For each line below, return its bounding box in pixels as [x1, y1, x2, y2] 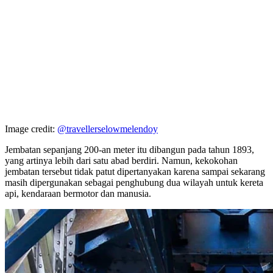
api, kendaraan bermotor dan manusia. [5, 188, 151, 199]
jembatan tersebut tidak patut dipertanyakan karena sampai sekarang [5, 166, 265, 177]
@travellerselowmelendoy [57, 123, 158, 134]
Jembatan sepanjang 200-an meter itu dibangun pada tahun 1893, [5, 144, 254, 155]
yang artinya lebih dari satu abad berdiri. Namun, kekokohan [5, 155, 238, 166]
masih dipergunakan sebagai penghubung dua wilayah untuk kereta [5, 177, 263, 188]
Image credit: [5, 123, 57, 134]
